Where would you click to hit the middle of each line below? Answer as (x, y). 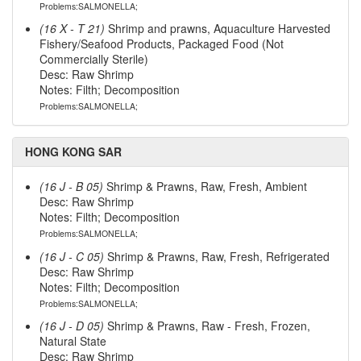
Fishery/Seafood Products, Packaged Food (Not (161, 44)
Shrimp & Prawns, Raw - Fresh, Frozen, (207, 326)
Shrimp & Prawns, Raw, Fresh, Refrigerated (216, 256)
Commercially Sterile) (93, 59)
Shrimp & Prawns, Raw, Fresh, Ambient (205, 187)
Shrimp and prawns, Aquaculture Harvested (217, 29)
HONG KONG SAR (73, 152)
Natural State (73, 341)
